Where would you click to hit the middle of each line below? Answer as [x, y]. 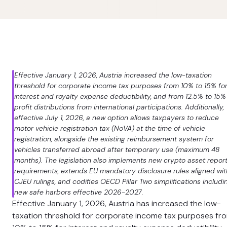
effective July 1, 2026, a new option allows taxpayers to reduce [117, 118]
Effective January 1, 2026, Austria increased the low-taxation [113, 75]
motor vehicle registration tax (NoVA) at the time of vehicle [110, 128]
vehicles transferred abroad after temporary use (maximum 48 [117, 149]
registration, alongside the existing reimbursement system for [114, 139]
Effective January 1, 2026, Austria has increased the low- [117, 203]
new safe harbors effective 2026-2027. [79, 192]
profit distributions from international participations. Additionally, [119, 107]
